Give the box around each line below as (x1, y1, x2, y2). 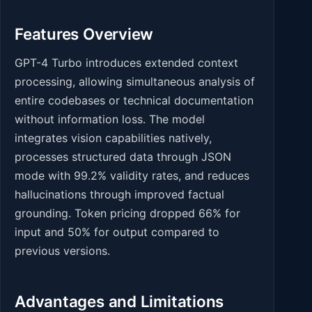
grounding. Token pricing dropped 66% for (15, 205, 240, 220)
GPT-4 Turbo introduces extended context (15, 55, 238, 70)
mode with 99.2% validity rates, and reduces (15, 168, 249, 182)
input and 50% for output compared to (15, 224, 219, 239)
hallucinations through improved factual (15, 187, 224, 201)
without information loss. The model (15, 111, 205, 126)
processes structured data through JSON (15, 149, 231, 164)
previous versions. (15, 243, 110, 258)
